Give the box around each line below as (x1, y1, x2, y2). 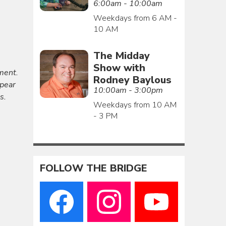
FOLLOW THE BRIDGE (40, 161, 148, 176)
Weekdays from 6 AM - (93, 12, 177, 24)
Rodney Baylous (93, 73, 172, 87)
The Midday (93, 48, 150, 63)
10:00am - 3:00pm (93, 84, 163, 96)
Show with (93, 61, 145, 75)
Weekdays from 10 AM (93, 99, 177, 110)
